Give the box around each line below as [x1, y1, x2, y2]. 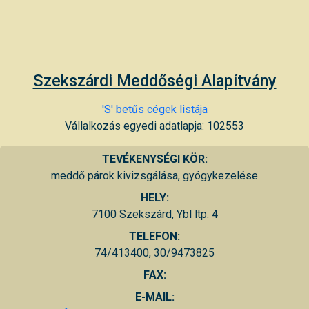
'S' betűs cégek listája [101, 102, 208, 116]
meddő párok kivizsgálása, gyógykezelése [51, 168, 258, 182]
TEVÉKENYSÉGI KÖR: [101, 152, 208, 166]
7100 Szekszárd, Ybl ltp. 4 [91, 207, 218, 221]
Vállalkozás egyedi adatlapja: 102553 [65, 119, 244, 132]
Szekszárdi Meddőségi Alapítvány [32, 70, 277, 90]
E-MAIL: [134, 290, 175, 303]
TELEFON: [129, 229, 180, 243]
